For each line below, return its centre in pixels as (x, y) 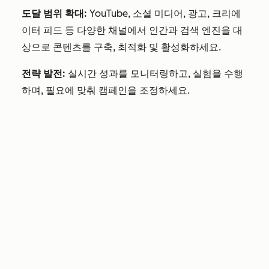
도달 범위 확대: (54, 14)
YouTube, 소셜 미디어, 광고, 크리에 (164, 14)
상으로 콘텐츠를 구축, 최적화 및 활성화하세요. (121, 47)
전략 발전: (44, 74)
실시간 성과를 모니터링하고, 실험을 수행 (154, 74)
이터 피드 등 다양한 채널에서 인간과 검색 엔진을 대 (132, 30)
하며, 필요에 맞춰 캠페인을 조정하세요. (106, 90)
